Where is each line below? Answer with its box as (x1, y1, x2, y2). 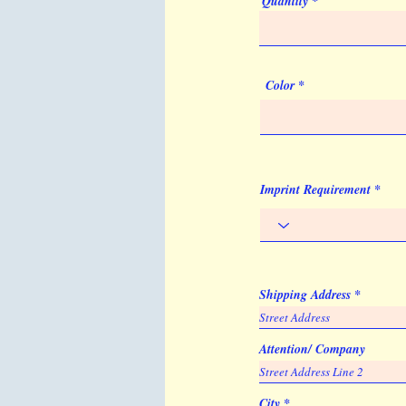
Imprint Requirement (260, 180, 371, 198)
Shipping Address (259, 285, 351, 304)
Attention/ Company (259, 340, 365, 358)
